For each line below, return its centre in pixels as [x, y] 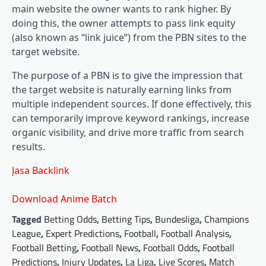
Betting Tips [126, 219]
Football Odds [170, 248]
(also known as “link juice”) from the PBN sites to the [129, 38]
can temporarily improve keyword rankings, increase [131, 118]
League [26, 234]
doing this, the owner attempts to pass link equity [123, 23]
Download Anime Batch [64, 199]
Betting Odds [70, 219]
